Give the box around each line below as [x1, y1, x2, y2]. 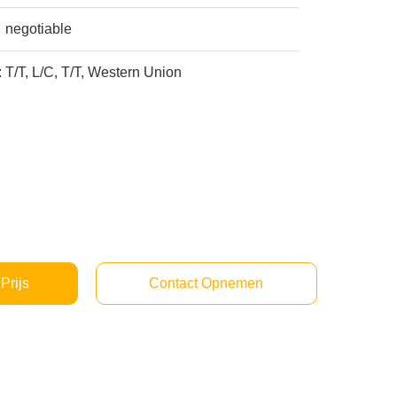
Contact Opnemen [149, 276, 264, 291]
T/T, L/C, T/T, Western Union [5, 65, 183, 80]
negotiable [5, 21, 73, 36]
